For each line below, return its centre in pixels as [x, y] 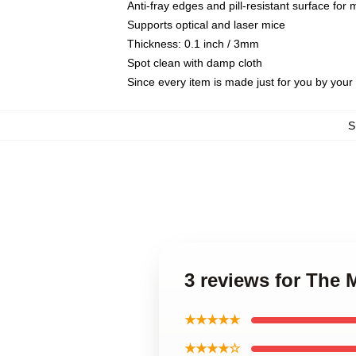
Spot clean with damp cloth [195, 63]
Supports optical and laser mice [206, 25]
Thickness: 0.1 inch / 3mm [193, 44]
